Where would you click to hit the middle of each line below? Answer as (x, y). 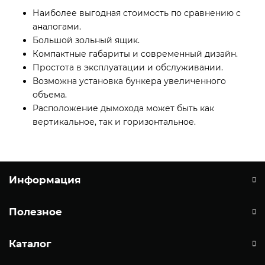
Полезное (35, 212)
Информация (45, 180)
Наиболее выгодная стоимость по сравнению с (137, 13)
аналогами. (57, 26)
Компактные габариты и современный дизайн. (135, 54)
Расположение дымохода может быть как (123, 108)
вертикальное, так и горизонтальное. (114, 122)
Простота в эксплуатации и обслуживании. (128, 67)
